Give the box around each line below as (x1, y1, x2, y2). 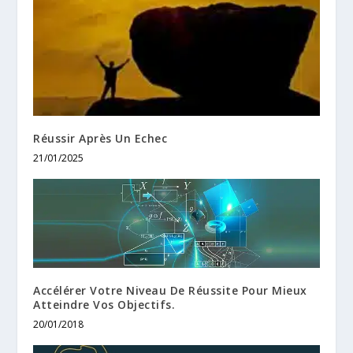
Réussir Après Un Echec (33, 130, 168, 146)
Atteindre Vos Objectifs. (33, 297, 176, 313)
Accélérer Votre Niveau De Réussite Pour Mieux (33, 283, 307, 299)
